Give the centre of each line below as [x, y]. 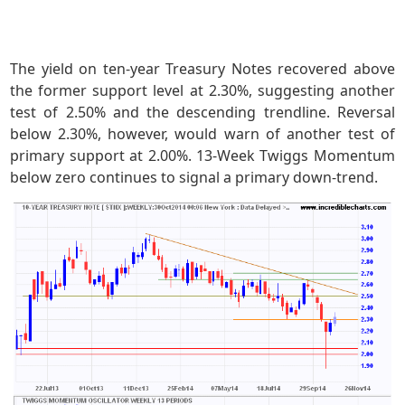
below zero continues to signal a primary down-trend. [194, 178]
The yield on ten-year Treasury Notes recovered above [202, 69]
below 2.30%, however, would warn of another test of [202, 134]
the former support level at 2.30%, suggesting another [202, 91]
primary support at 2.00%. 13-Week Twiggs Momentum [202, 156]
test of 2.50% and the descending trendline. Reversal [202, 113]
